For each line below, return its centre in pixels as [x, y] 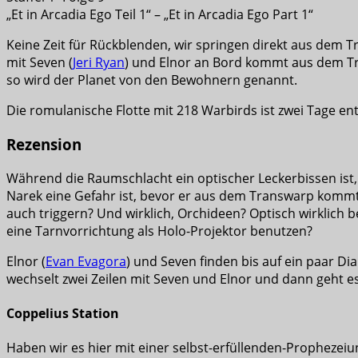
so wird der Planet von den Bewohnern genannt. [152, 80]
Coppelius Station [63, 313]
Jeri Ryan [99, 63]
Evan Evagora [86, 261]
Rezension [44, 144]
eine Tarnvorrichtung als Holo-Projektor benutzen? [159, 231]
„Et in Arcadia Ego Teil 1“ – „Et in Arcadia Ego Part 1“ [160, 15]
